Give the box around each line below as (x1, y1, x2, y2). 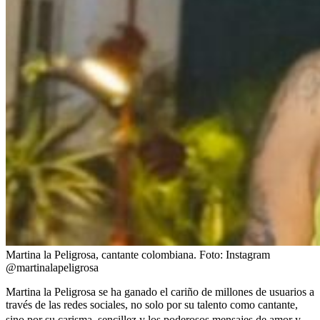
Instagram (226, 248, 270, 261)
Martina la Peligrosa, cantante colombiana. (6, 248, 196, 261)
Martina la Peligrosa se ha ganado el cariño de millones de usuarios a (6, 285, 314, 298)
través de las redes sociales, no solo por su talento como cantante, (6, 298, 298, 311)
